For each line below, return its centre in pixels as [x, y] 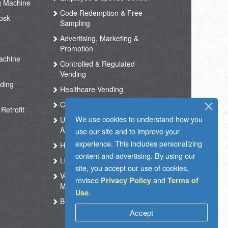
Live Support [80, 160]
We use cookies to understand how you [139, 119]
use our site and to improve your [127, 131]
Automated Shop [87, 130]
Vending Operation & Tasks [103, 176]
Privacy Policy [126, 180]
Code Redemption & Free [101, 13]
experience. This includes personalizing [139, 143]
